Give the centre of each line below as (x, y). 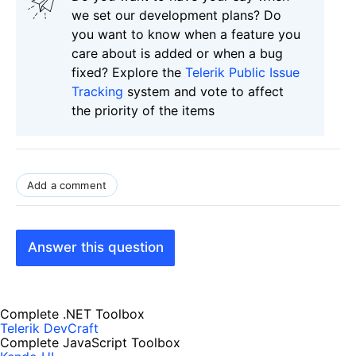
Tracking (97, 91)
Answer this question (95, 248)
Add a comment (67, 185)
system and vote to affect (203, 91)
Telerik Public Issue (242, 72)
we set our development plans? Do (176, 15)
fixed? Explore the (128, 72)
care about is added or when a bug (177, 53)
